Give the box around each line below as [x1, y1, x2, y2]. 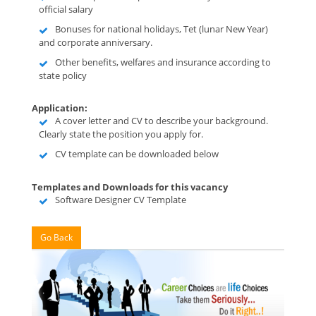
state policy [39, 69, 87, 82]
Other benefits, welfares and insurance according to [55, 56, 271, 68]
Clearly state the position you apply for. [39, 128, 203, 140]
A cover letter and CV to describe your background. [55, 114, 268, 127]
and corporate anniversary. [39, 36, 152, 49]
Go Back [40, 231, 73, 243]
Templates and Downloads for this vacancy [32, 181, 228, 193]
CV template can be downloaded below [55, 147, 219, 160]
